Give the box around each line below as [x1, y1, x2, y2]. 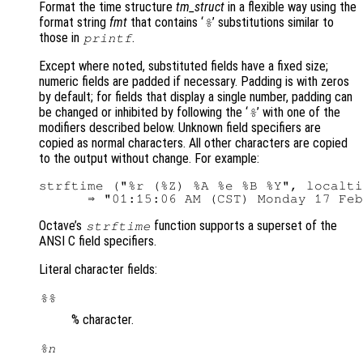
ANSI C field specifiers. [39, 233, 156, 250]
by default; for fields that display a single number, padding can [39, 89, 352, 105]
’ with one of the [257, 105, 341, 121]
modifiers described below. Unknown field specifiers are [39, 120, 321, 136]
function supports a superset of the [151, 218, 338, 234]
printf [83, 32, 132, 45]
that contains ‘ [127, 15, 203, 31]
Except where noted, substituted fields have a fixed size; [39, 58, 328, 75]
